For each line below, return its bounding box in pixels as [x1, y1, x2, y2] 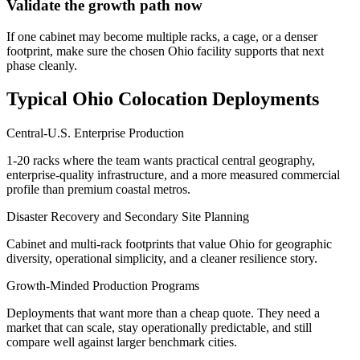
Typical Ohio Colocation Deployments [6, 88, 319, 110]
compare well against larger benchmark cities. [6, 335, 237, 350]
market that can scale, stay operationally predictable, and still [6, 321, 312, 335]
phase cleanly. [6, 58, 77, 72]
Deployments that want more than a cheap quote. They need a [6, 306, 320, 321]
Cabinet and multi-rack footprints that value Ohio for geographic [6, 237, 332, 252]
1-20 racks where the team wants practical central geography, [6, 153, 315, 168]
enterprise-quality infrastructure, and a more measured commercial [6, 168, 340, 182]
